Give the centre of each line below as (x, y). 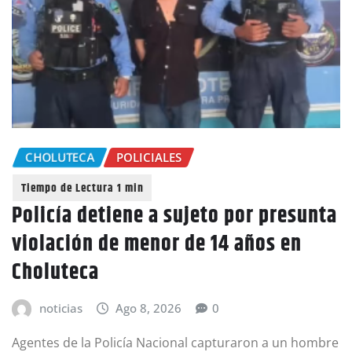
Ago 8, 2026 (149, 308)
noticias (60, 308)
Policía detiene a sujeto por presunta (174, 216)
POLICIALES (149, 157)
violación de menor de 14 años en (157, 245)
